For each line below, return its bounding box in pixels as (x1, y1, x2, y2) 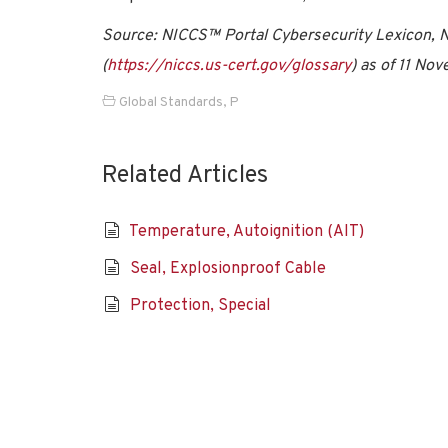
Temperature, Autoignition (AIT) (128, 222, 364, 242)
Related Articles (102, 161, 268, 191)
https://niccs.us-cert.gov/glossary (107, 56, 351, 76)
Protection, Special (129, 296, 271, 316)
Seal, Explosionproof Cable (129, 259, 326, 279)
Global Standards (119, 94, 223, 111)
